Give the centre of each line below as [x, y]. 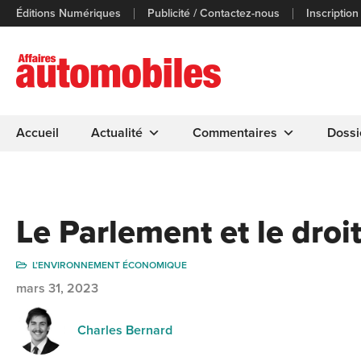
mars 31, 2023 [57, 288]
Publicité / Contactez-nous [214, 13]
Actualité [117, 133]
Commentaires [235, 133]
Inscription [332, 13]
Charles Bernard [125, 330]
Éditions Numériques [68, 13]
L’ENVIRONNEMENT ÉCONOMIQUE [110, 265]
